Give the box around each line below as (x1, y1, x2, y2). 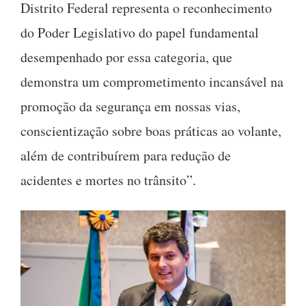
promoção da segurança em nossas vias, (20, 96, 240, 115)
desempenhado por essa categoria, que (20, 47, 232, 66)
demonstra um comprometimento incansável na (20, 72, 283, 91)
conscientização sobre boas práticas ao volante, (20, 121, 281, 140)
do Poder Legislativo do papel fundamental (20, 23, 259, 42)
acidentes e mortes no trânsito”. (20, 170, 196, 189)
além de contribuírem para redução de (20, 145, 231, 165)
